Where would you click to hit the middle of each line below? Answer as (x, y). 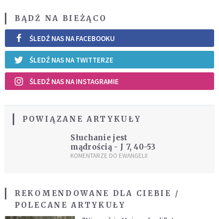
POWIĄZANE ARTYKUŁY (82, 119)
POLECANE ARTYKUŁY (70, 205)
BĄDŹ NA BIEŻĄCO (61, 19)
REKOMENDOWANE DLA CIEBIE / (97, 194)
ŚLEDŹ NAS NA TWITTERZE (71, 60)
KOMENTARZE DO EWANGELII (109, 156)
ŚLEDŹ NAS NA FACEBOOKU (72, 38)
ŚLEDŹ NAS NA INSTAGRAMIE (74, 81)
